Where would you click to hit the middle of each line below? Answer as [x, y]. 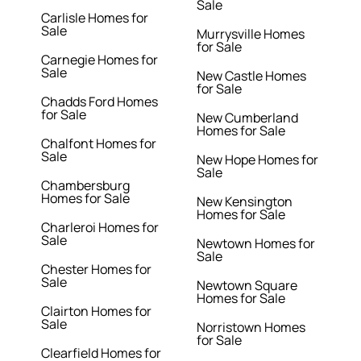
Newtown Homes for [256, 244]
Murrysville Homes [251, 34]
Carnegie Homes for [100, 60]
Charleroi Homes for [100, 228]
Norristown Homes [251, 328]
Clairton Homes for [97, 311]
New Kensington [245, 202]
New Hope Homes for [257, 160]
